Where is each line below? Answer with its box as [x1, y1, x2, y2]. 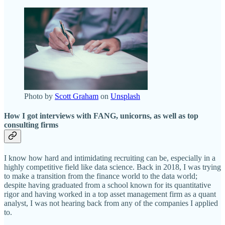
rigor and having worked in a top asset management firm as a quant [4, 190, 216, 199]
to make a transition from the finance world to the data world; [4, 172, 197, 181]
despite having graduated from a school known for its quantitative [4, 181, 211, 190]
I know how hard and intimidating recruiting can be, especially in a [4, 154, 215, 163]
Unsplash [110, 91, 140, 100]
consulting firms [4, 121, 58, 130]
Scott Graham [55, 91, 98, 100]
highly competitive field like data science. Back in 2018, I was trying [4, 163, 221, 172]
